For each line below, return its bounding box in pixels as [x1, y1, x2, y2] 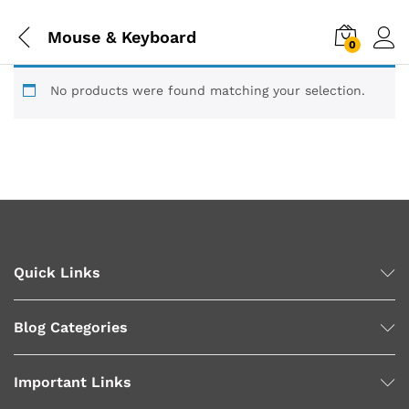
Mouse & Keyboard [47, 26, 196, 47]
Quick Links [14, 264, 100, 281]
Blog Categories [14, 319, 128, 336]
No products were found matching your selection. [50, 83, 365, 98]
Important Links [14, 373, 131, 391]
